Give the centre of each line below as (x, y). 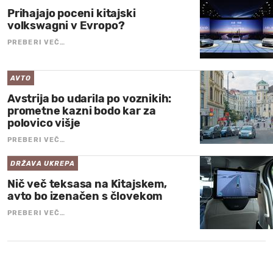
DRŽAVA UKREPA (43, 163)
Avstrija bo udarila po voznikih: (90, 98)
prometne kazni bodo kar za (82, 111)
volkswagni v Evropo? (66, 25)
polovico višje (44, 123)
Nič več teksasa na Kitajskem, (87, 184)
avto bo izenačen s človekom (85, 196)
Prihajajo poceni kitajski (72, 13)
